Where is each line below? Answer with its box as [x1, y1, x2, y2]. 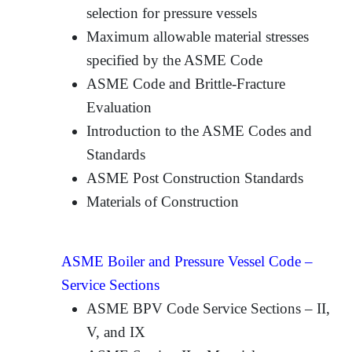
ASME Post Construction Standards [86, 169, 304, 186]
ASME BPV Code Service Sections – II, [86, 299, 331, 317]
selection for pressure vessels [86, 4, 258, 21]
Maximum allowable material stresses [86, 27, 310, 45]
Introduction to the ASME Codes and [86, 122, 313, 139]
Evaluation [86, 98, 152, 115]
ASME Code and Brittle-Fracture [86, 75, 286, 92]
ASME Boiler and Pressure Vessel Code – [61, 252, 313, 269]
